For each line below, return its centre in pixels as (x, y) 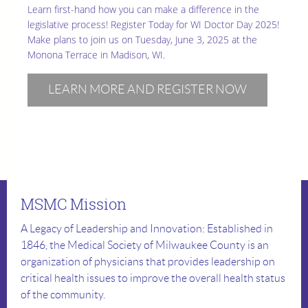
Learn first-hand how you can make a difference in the (143, 10)
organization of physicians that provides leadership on (148, 262)
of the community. (63, 295)
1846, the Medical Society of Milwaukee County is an (145, 245)
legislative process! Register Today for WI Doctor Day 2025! (153, 25)
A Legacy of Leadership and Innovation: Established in (147, 229)
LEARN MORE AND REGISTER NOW (147, 90)
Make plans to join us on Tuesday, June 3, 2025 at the (142, 40)
